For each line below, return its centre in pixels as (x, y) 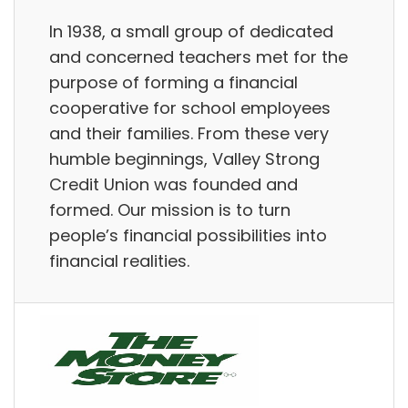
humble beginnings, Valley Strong (184, 158)
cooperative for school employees (190, 107)
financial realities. (119, 260)
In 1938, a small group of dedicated (191, 31)
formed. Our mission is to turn (170, 209)
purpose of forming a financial (173, 82)
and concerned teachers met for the (199, 56)
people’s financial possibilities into (188, 235)
